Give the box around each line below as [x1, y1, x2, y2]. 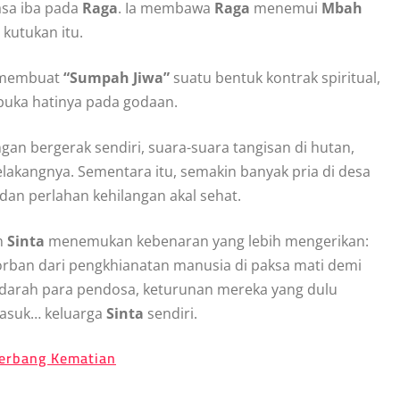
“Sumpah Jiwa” [63, 67, 170, 87]
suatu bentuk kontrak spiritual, [170, 67, 380, 87]
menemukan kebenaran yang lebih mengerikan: [48, 230, 369, 251]
